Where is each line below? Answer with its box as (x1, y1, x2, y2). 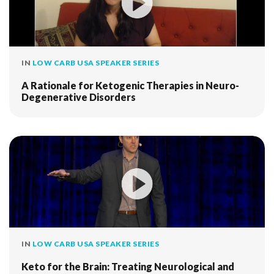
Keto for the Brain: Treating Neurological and (21, 261, 234, 272)
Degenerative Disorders (21, 91, 136, 103)
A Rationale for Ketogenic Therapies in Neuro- (21, 80, 239, 91)
